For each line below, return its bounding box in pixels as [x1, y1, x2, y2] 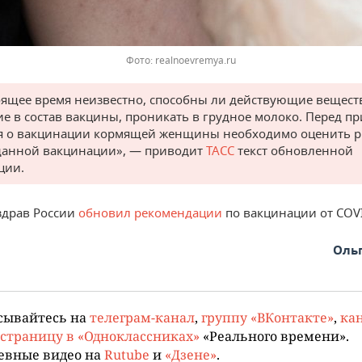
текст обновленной [234, 142, 353, 159]
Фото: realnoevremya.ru [126, 53, 236, 68]
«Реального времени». [200, 327, 349, 345]
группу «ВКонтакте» [201, 309, 334, 326]
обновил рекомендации [75, 204, 222, 221]
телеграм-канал [90, 309, 195, 326]
